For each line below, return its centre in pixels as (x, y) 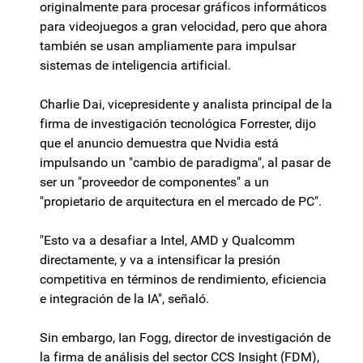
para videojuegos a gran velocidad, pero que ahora (184, 27)
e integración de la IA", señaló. (124, 299)
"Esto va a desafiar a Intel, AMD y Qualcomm (167, 241)
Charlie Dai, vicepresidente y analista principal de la (186, 105)
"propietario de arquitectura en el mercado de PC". (181, 202)
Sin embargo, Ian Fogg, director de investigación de (185, 338)
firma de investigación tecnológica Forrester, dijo (178, 124)
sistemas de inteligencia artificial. (135, 66)
